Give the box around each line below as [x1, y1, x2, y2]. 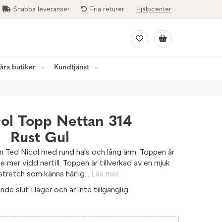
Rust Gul [10, 131, 69, 146]
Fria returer [88, 5, 126, 13]
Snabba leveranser [11, 5, 72, 13]
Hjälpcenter [136, 5, 171, 13]
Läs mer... [91, 169, 124, 178]
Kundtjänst [54, 64, 89, 71]
